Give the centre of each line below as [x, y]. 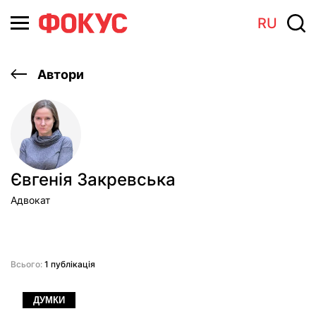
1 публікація [69, 264]
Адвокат [30, 200]
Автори [59, 74]
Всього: [26, 264]
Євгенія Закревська [93, 180]
